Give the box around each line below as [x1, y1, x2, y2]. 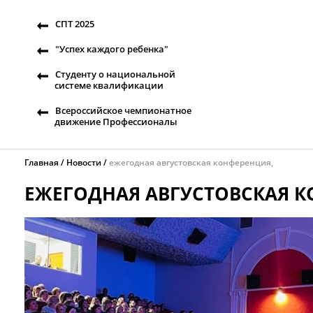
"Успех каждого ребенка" [55, 43, 168, 55]
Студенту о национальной [55, 68, 175, 80]
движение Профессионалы [54, 115, 177, 128]
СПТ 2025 [55, 17, 94, 30]
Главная [24, 157, 59, 168]
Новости [66, 157, 101, 168]
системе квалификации [54, 79, 163, 92]
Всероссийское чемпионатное [55, 104, 191, 117]
